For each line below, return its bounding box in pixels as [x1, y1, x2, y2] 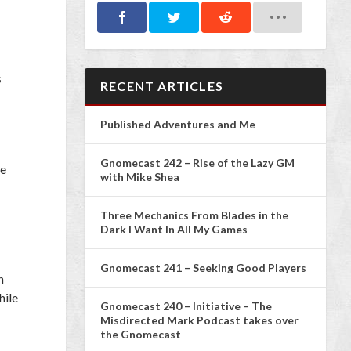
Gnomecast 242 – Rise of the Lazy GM [100, 155, 295, 169]
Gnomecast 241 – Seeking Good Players [100, 260, 306, 274]
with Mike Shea [100, 169, 179, 183]
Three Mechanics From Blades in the [100, 208, 288, 222]
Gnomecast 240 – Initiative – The [100, 299, 272, 313]
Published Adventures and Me [100, 117, 255, 131]
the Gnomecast [100, 327, 181, 341]
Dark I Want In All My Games [100, 222, 248, 236]
